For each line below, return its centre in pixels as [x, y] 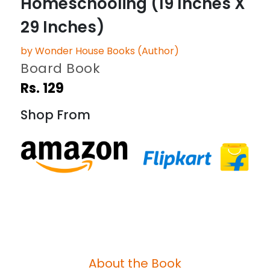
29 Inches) [63, 27]
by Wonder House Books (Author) [100, 51]
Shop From [56, 115]
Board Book [61, 68]
